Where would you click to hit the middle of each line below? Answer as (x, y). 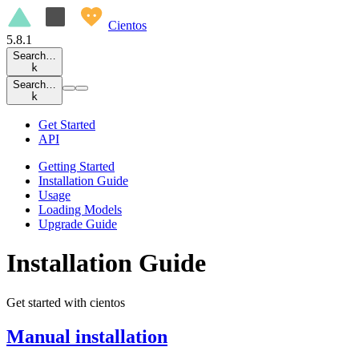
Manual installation (87, 336)
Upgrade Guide (78, 224)
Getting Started (77, 166)
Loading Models (80, 210)
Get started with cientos (66, 302)
